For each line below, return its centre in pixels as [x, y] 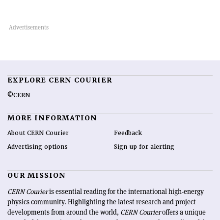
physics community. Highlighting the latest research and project [102, 202]
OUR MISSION [37, 176]
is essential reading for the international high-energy [126, 192]
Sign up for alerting [144, 147]
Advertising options [38, 147]
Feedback [128, 133]
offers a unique [183, 212]
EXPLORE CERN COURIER [60, 80]
